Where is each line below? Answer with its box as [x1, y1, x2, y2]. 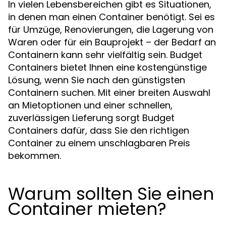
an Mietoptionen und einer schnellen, [8, 99, 173, 111]
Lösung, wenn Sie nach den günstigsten [8, 74, 185, 86]
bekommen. [8, 149, 61, 162]
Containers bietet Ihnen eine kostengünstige [8, 61, 207, 74]
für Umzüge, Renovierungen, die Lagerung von [8, 23, 213, 36]
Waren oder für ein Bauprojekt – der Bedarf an [8, 36, 216, 48]
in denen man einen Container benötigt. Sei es [8, 11, 215, 23]
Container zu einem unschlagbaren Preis [8, 137, 190, 149]
